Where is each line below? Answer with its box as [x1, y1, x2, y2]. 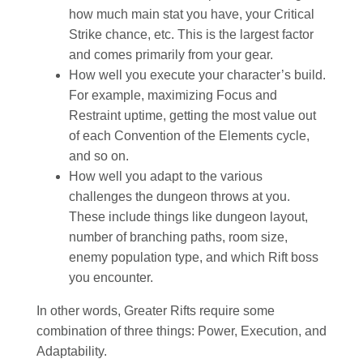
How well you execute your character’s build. [69, 67, 326, 82]
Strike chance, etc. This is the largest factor [69, 27, 314, 41]
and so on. [69, 148, 129, 163]
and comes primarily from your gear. [69, 47, 273, 62]
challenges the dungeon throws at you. [69, 189, 290, 203]
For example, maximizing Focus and [69, 88, 277, 102]
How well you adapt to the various [69, 169, 263, 183]
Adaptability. [36, 344, 107, 358]
